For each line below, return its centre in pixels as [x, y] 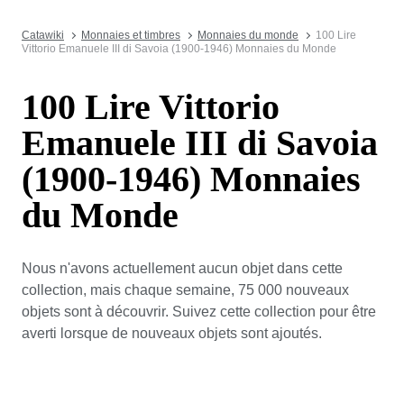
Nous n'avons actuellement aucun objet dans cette [182, 268]
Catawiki [43, 35]
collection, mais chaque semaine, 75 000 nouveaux [185, 289]
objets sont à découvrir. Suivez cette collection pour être [199, 311]
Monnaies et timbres [131, 35]
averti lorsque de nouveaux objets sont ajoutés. [172, 333]
